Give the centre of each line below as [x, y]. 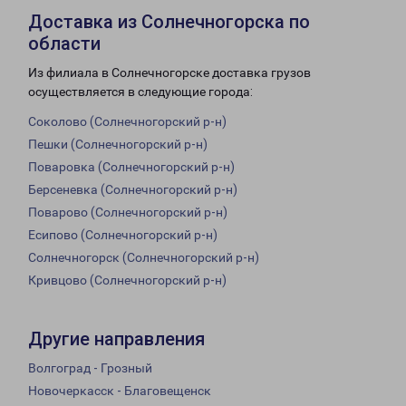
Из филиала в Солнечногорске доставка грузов [169, 73]
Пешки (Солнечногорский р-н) [118, 145]
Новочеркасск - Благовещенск [120, 391]
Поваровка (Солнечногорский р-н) [131, 167]
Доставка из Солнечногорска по [169, 22]
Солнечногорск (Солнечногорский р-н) [144, 258]
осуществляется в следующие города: [140, 92]
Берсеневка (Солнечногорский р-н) [133, 190]
